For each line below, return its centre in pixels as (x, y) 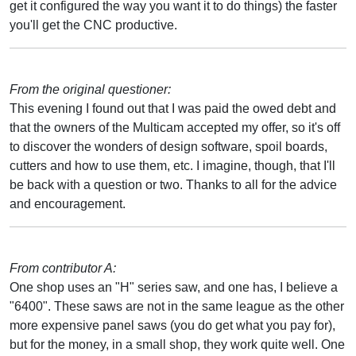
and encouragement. (68, 203)
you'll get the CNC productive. (93, 25)
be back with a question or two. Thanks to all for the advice (173, 184)
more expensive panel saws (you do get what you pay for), (172, 325)
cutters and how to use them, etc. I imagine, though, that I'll (172, 165)
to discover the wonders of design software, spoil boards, (168, 146)
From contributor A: (63, 268)
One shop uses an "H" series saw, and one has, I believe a (174, 287)
